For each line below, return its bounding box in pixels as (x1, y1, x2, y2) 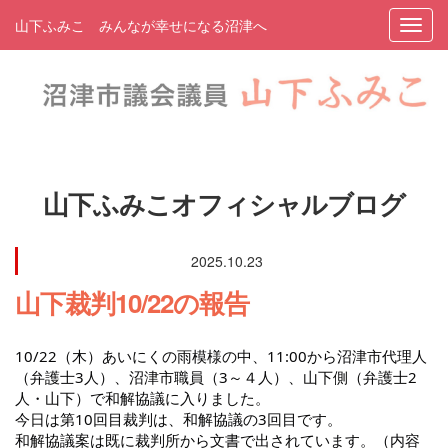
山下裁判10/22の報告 (15, 284, 249, 322)
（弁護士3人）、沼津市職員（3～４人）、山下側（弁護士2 (15, 367, 417, 388)
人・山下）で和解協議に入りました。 (15, 388, 270, 409)
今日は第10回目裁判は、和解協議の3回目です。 (15, 409, 342, 430)
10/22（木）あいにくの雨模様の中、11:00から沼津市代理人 (15, 346, 427, 367)
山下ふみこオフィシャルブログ (43, 185, 405, 223)
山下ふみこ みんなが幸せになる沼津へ (15, 15, 267, 35)
